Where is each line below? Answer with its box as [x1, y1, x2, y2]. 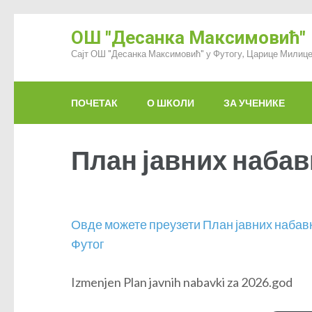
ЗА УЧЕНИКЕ [224, 96, 285, 109]
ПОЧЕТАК [71, 96, 118, 109]
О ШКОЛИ [147, 96, 194, 109]
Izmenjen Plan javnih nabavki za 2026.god [71, 274, 292, 290]
